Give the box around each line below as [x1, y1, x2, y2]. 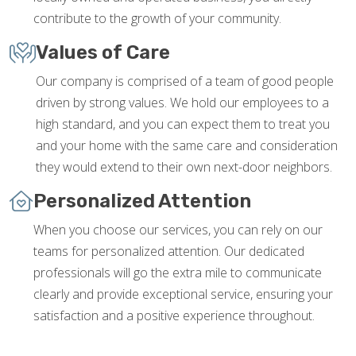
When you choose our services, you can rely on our [33, 221, 323, 239]
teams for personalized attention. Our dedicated [33, 242, 304, 261]
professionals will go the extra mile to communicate [33, 264, 322, 282]
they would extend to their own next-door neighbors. [36, 158, 332, 176]
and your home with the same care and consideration [36, 137, 338, 155]
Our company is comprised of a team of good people [36, 72, 334, 91]
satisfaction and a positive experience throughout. [33, 307, 315, 325]
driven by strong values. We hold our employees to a [36, 94, 329, 112]
